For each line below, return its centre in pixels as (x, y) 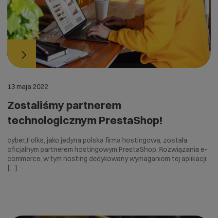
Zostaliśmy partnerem (64, 105)
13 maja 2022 (28, 87)
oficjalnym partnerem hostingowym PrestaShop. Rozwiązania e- (107, 150)
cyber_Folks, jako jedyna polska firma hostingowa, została (97, 140)
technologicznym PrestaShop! (85, 120)
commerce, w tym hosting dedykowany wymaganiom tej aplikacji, (108, 159)
